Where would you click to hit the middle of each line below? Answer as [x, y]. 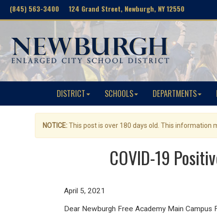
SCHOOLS [119, 93]
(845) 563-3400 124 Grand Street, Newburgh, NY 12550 [97, 8]
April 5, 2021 [85, 191]
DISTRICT [71, 93]
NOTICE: [55, 125]
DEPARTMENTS [175, 93]
